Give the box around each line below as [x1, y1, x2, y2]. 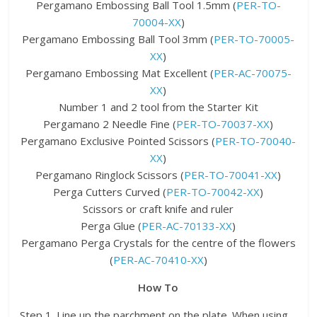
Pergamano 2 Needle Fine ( [43, 116, 177, 131]
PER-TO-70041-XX [184, 167, 278, 182]
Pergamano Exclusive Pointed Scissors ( [21, 133, 216, 148]
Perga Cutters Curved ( [53, 184, 167, 199]
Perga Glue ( [81, 218, 142, 233]
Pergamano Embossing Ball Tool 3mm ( [22, 31, 214, 46]
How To [138, 279, 179, 294]
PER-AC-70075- [213, 65, 292, 80]
